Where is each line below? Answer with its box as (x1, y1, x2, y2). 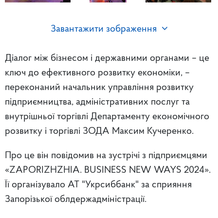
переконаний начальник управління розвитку (5, 83, 194, 93)
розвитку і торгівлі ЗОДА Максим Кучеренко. (5, 127, 196, 137)
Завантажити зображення (50, 24, 157, 35)
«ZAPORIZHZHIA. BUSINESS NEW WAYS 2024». (5, 165, 211, 176)
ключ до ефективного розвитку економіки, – (5, 68, 190, 78)
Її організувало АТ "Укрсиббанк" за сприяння (5, 180, 192, 190)
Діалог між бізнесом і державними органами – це (5, 54, 209, 64)
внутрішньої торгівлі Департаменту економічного (5, 112, 209, 122)
